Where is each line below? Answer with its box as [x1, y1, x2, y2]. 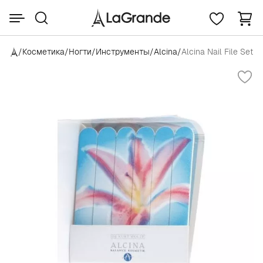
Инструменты [96, 46, 150, 57]
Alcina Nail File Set [181, 46, 253, 57]
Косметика [22, 46, 65, 57]
